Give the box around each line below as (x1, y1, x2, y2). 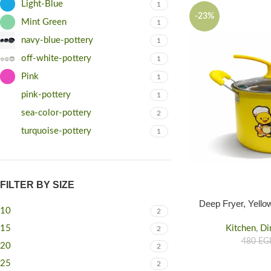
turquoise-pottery (21, 126, 91, 135)
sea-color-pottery (21, 108, 91, 117)
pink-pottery (21, 90, 71, 99)
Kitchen (225, 223, 256, 233)
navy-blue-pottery (21, 35, 93, 45)
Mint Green (21, 17, 67, 27)
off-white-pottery (21, 53, 91, 63)
